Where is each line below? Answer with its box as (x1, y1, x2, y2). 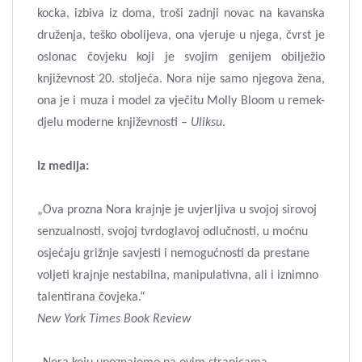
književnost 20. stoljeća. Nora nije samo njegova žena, (37, 73, 325, 86)
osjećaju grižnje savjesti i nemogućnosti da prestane (37, 247, 309, 260)
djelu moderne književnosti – (37, 116, 191, 129)
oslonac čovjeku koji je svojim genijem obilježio (37, 51, 325, 64)
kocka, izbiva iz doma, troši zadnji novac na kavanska (37, 7, 325, 20)
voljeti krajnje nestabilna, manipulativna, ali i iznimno (37, 269, 318, 282)
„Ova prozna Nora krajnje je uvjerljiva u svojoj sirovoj (37, 204, 317, 217)
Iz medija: (37, 160, 89, 173)
